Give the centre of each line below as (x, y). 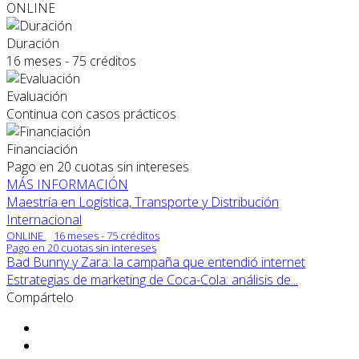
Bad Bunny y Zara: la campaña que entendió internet (156, 262)
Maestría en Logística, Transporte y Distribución (143, 202)
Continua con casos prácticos (91, 114)
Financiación (42, 149)
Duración (33, 44)
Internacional (44, 220)
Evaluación (37, 97)
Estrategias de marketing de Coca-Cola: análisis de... (152, 280)
